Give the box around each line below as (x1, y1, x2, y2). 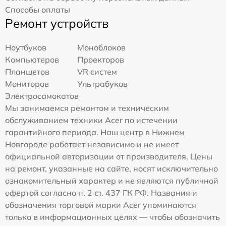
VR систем (77, 67, 118, 77)
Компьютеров (5, 54, 59, 65)
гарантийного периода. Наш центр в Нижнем (5, 127, 185, 138)
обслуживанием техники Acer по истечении (5, 115, 178, 126)
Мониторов (5, 79, 49, 89)
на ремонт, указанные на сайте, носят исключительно (5, 163, 218, 174)
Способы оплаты (5, 5, 70, 15)
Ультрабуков (77, 79, 128, 89)
